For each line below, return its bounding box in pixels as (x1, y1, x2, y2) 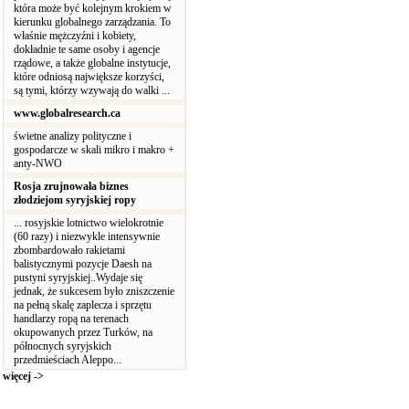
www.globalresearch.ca (14, 107, 121, 120)
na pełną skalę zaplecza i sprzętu (14, 299, 152, 311)
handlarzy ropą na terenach (14, 312, 129, 325)
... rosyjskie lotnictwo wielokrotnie (14, 216, 163, 229)
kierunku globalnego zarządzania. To (14, 16, 171, 28)
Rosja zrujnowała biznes (14, 180, 129, 193)
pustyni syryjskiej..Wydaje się (14, 271, 142, 284)
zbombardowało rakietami (14, 244, 125, 257)
